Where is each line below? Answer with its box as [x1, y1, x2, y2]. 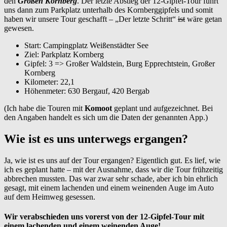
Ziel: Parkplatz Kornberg [24, 50, 104, 59]
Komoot [85, 104, 112, 113]
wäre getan [185, 15, 222, 24]
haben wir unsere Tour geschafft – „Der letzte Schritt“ [4, 15, 178, 24]
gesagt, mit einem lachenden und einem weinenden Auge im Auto [4, 183, 214, 193]
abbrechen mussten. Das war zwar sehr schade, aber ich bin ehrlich [4, 174, 218, 183]
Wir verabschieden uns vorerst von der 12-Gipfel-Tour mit [4, 212, 204, 221]
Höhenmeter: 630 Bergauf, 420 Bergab [24, 87, 149, 96]
